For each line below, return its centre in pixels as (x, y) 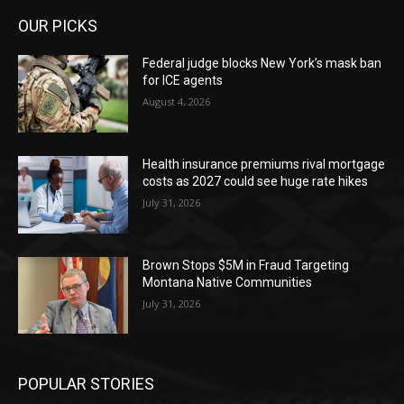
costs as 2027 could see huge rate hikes (256, 182)
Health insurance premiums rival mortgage (264, 165)
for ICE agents (183, 81)
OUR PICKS (58, 26)
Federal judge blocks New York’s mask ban (262, 64)
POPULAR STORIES (86, 384)
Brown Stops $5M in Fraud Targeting (246, 265)
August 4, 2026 (177, 102)
